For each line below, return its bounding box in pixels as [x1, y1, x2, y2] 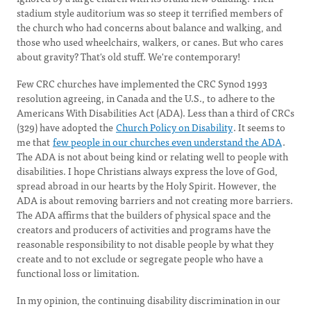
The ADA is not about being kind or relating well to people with [17, 149, 288, 164]
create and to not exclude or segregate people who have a [17, 251, 263, 266]
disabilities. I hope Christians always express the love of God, [17, 163, 278, 178]
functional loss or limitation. [17, 265, 140, 280]
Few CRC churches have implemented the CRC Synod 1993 [17, 76, 267, 91]
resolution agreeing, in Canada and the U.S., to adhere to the [17, 90, 275, 106]
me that [17, 134, 52, 149]
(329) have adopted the [17, 119, 115, 135]
